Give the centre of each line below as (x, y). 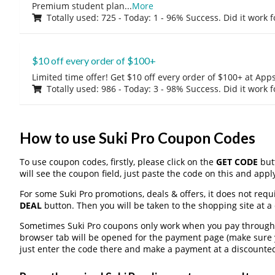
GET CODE (237, 162)
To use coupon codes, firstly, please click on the (118, 162)
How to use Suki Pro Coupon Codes (137, 138)
